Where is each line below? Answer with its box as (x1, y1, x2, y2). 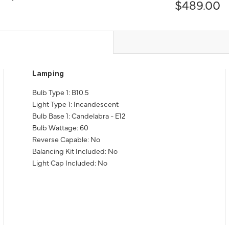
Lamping (32, 70, 64, 78)
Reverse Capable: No (32, 134, 101, 145)
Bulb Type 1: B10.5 (32, 87, 89, 98)
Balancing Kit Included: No (32, 146, 118, 156)
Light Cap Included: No (32, 157, 108, 168)
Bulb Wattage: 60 (32, 122, 89, 133)
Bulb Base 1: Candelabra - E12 (32, 110, 126, 121)
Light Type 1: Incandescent (32, 99, 119, 109)
